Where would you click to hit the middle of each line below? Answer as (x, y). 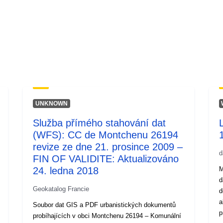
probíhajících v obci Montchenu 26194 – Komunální (107, 216)
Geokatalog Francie (61, 189)
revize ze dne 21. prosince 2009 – (108, 147)
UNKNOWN (52, 103)
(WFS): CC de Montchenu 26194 (106, 135)
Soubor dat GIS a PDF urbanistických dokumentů (105, 205)
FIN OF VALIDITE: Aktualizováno (106, 159)
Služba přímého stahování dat (100, 123)
